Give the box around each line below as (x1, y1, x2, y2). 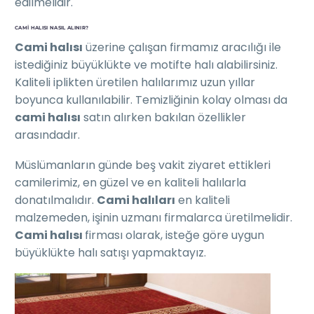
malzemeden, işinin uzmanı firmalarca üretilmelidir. (15, 209, 292, 226)
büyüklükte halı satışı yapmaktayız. (15, 244, 206, 261)
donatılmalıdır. (15, 191, 97, 208)
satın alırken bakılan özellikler (81, 109, 246, 126)
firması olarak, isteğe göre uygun (85, 226, 264, 243)
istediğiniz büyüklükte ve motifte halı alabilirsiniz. (15, 57, 278, 74)
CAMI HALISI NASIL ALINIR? (15, 25, 89, 32)
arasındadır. (15, 127, 80, 144)
